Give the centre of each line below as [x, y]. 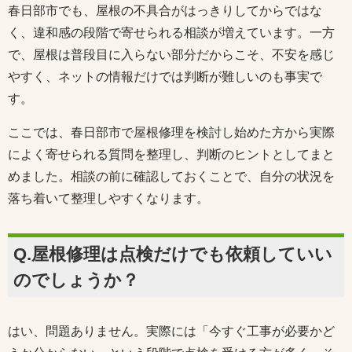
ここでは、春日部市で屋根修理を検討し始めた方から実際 [171, 132]
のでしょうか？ [76, 280]
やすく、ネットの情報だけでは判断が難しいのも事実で [165, 76]
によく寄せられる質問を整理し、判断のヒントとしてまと [171, 154]
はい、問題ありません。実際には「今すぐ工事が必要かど [171, 331]
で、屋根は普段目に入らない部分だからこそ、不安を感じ [171, 54]
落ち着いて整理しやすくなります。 [108, 198]
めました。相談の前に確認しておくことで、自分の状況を [171, 176]
